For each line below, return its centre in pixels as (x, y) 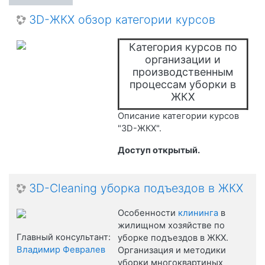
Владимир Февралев (61, 249)
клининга (198, 213)
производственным (183, 72)
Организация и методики (172, 250)
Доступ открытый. (159, 150)
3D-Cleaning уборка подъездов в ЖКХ (136, 188)
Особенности (148, 213)
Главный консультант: (64, 237)
